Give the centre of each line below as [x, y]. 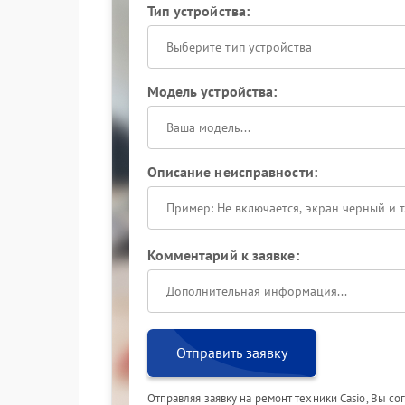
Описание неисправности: [232, 172]
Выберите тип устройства [239, 47]
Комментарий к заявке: [223, 255]
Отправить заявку [231, 353]
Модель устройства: [212, 91]
